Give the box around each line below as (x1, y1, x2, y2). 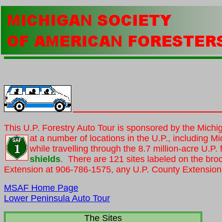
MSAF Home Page (4, 183, 78, 193)
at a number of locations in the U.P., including (30, 133, 211, 143)
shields (30, 154, 60, 164)
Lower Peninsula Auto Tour (4, 193, 110, 203)
